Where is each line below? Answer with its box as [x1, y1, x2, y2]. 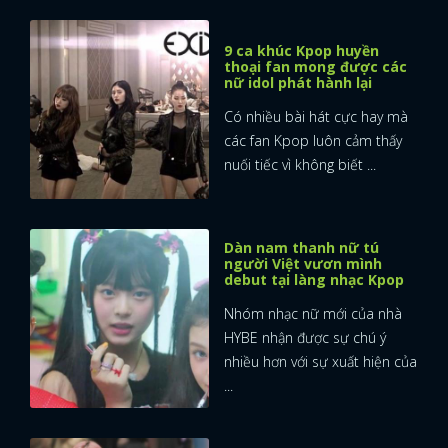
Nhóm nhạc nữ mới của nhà [224, 303, 402, 323]
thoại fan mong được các [224, 56, 407, 76]
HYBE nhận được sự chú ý [224, 327, 386, 347]
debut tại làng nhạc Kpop [224, 269, 404, 289]
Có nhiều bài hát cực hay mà [224, 106, 408, 126]
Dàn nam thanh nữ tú [224, 237, 379, 257]
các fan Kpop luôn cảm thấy [224, 130, 402, 150]
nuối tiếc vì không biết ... [224, 154, 376, 174]
